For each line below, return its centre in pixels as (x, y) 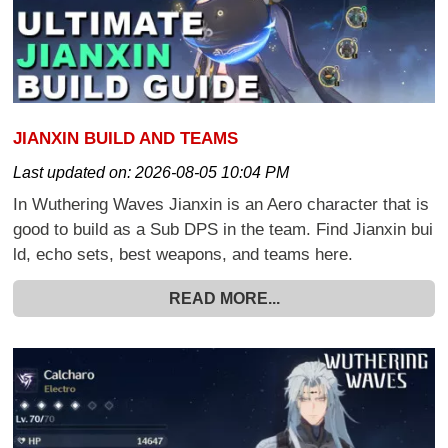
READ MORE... (224, 299)
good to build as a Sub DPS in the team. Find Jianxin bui (223, 229)
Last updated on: (74, 172)
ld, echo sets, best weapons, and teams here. (183, 254)
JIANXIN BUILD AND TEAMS (126, 138)
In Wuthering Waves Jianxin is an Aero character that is (221, 204)
